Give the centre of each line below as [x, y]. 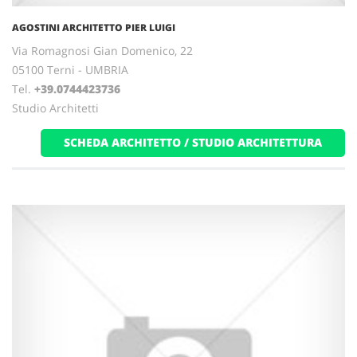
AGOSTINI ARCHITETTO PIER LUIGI [94, 27]
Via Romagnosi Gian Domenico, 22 [102, 51]
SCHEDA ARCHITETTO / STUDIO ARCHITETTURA [193, 142]
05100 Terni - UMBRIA [70, 70]
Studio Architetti [55, 108]
